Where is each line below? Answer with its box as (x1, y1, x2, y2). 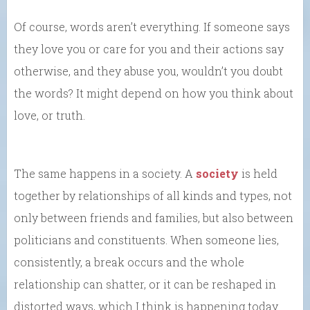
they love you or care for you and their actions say (14, 41, 284, 56)
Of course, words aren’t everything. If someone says (14, 19, 290, 34)
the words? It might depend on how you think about (14, 85, 293, 100)
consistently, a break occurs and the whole (14, 254, 244, 269)
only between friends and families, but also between (14, 210, 293, 225)
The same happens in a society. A (14, 165, 196, 181)
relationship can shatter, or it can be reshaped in (14, 276, 276, 291)
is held (239, 165, 277, 181)
